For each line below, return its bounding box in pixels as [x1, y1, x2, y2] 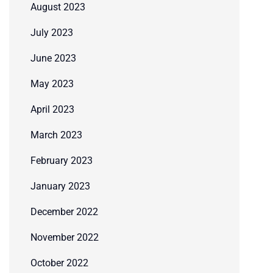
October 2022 [30, 257, 88, 269]
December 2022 [30, 206, 98, 218]
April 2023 [30, 104, 74, 116]
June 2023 [30, 52, 76, 65]
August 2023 [30, 1, 85, 13]
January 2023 [30, 180, 90, 193]
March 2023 [30, 129, 82, 141]
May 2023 [30, 78, 74, 90]
